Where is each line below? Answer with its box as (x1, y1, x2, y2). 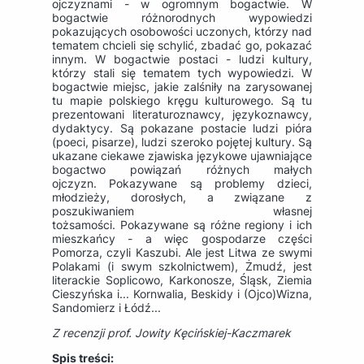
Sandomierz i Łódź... (52, 301, 161, 315)
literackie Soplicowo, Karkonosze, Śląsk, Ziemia (52, 273, 312, 288)
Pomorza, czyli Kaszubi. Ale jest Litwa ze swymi (52, 245, 312, 260)
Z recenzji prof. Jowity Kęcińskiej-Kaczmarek (52, 326, 291, 340)
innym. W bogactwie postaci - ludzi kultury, (52, 52, 312, 67)
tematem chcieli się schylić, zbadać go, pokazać (52, 38, 312, 53)
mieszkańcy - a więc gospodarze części (52, 232, 312, 246)
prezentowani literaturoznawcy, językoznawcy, (52, 107, 312, 122)
